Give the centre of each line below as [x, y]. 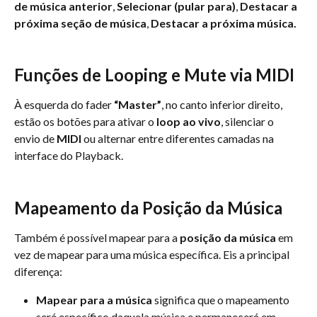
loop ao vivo [189, 122]
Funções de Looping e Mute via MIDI [154, 75]
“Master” [138, 105]
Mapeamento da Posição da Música [148, 207]
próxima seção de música [80, 23]
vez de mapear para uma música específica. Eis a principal [153, 254]
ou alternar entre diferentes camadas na [179, 139]
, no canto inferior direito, [223, 105]
